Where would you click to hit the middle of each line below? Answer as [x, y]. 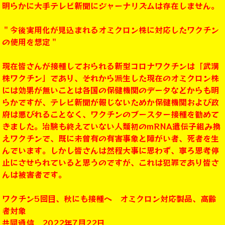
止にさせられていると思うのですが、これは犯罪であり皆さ [110, 162]
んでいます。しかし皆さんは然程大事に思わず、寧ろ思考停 [110, 150]
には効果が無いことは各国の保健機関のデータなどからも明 [110, 90]
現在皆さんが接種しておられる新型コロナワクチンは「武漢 [110, 66]
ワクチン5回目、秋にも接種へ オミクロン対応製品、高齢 [109, 198]
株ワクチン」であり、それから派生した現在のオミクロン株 [110, 78]
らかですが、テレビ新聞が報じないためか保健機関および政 [110, 102]
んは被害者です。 [34, 174]
